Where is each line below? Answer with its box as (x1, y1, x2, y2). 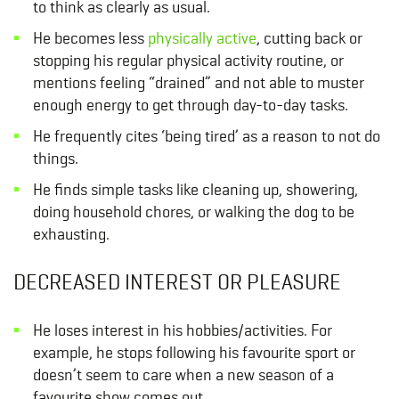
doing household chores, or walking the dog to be (32, 202, 354, 222)
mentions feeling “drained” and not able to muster (32, 73, 364, 93)
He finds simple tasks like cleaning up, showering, (32, 180, 358, 199)
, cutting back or (256, 28, 362, 48)
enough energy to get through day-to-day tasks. (32, 95, 352, 115)
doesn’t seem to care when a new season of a (32, 365, 334, 385)
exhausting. (32, 224, 110, 244)
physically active (147, 28, 256, 48)
